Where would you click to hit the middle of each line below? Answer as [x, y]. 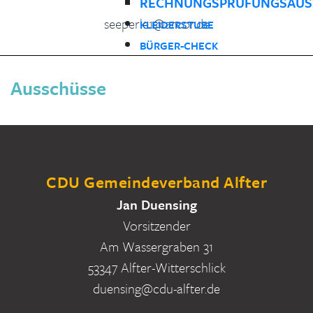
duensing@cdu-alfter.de [156, 289]
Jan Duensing [156, 205]
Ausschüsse [58, 88]
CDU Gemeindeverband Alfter [156, 182]
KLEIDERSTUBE [176, 24]
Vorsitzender [156, 226]
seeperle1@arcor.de [156, 24]
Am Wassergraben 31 [156, 247]
